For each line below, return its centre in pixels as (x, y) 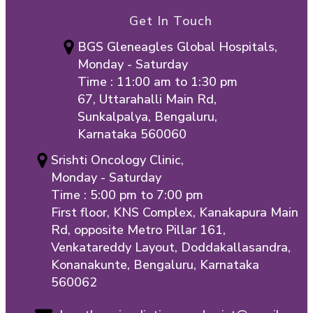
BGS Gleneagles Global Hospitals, (179, 47)
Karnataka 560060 (132, 134)
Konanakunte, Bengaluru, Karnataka (155, 265)
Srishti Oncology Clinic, (119, 160)
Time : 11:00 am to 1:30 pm (158, 82)
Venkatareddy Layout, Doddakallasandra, (171, 248)
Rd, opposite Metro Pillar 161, (138, 230)
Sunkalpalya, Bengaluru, (147, 117)
